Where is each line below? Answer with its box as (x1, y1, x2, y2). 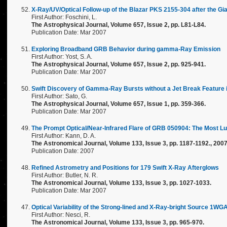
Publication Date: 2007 (31, 147, 94, 155)
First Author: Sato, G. (31, 93, 87, 100)
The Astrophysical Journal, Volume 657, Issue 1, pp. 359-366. (31, 100, 206, 107)
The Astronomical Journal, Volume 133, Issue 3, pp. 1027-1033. (31, 179, 211, 186)
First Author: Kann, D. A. (31, 132, 96, 139)
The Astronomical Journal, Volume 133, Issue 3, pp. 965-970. (31, 219, 204, 226)
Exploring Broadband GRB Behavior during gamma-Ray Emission (31, 46, 220, 53)
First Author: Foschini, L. (31, 14, 97, 21)
